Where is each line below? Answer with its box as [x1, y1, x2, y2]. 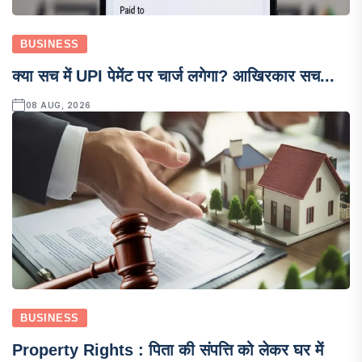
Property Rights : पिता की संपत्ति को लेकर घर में [12, 340, 323, 359]
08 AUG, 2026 [25, 99, 91, 110]
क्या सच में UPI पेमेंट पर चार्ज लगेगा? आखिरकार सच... [12, 66, 335, 85]
